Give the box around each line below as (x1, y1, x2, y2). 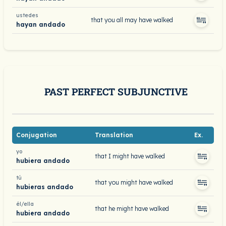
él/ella (16, 201, 34, 207)
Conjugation (16, 131, 57, 139)
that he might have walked (95, 205, 169, 212)
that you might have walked (95, 179, 173, 186)
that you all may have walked (91, 16, 173, 24)
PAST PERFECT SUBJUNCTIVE (44, 85, 188, 98)
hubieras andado (16, 183, 73, 191)
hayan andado (16, 20, 65, 28)
